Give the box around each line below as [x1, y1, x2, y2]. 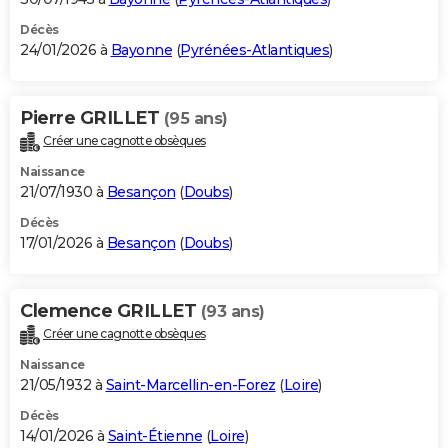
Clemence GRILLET [20, 299, 201, 322]
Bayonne [110, 40, 172, 59]
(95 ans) [163, 108, 228, 128]
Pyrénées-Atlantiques [180, 40, 329, 59]
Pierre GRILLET [20, 106, 164, 129]
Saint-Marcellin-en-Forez [105, 375, 276, 394]
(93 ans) [200, 301, 265, 321]
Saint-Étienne [107, 426, 202, 445]
